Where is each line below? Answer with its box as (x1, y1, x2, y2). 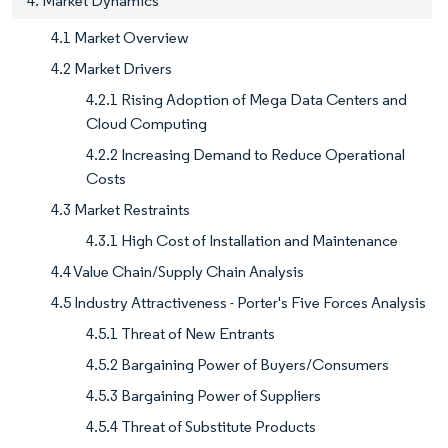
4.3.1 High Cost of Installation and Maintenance (86, 230, 398, 250)
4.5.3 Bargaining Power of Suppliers (86, 385, 321, 405)
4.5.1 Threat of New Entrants (86, 323, 275, 343)
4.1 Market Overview (51, 27, 189, 47)
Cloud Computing (86, 113, 207, 133)
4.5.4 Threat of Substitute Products (86, 416, 316, 436)
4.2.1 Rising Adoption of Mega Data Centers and (86, 89, 407, 109)
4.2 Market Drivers (51, 58, 172, 78)
